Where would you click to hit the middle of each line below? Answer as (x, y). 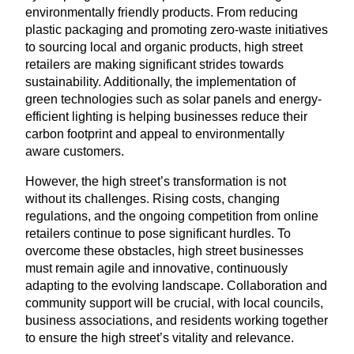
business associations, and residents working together (177, 320)
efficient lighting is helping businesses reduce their (166, 116)
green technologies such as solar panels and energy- (173, 99)
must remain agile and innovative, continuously (156, 268)
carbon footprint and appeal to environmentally (155, 134)
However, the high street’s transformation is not (156, 181)
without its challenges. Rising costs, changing (153, 198)
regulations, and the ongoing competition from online (172, 216)
